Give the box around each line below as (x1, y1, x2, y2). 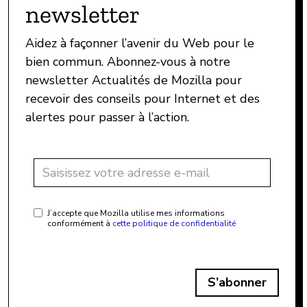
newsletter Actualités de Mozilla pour (25, 72, 242, 89)
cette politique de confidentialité (112, 218, 236, 230)
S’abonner (208, 274, 267, 291)
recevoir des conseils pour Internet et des (25, 90, 260, 108)
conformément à (47, 218, 110, 230)
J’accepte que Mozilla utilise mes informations (47, 208, 225, 219)
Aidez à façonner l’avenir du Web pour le (25, 35, 254, 52)
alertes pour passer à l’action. (25, 109, 189, 126)
